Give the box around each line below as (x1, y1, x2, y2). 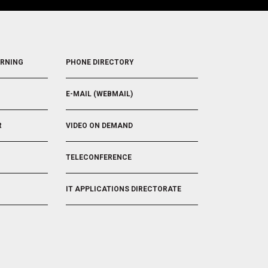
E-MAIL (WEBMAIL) (66, 89, 133, 98)
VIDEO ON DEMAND (66, 121, 133, 130)
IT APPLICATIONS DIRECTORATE (66, 184, 182, 193)
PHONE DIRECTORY (66, 57, 135, 66)
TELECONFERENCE (66, 153, 132, 162)
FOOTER (66, 46, 100, 59)
